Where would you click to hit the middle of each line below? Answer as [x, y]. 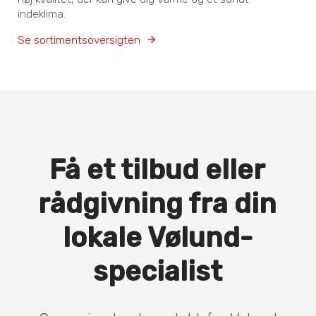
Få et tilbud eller [158, 170]
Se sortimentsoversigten [79, 40]
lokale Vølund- [157, 238]
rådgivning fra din [158, 204]
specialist [157, 272]
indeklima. [42, 14]
